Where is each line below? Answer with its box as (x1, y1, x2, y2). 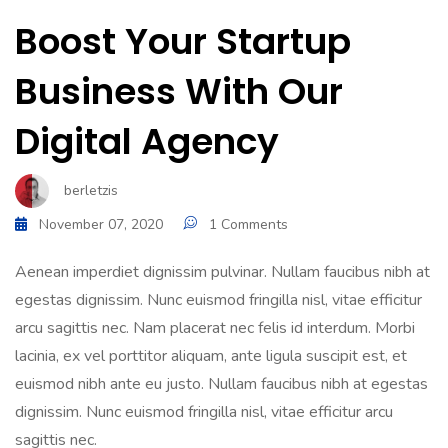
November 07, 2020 (39, 215, 163, 234)
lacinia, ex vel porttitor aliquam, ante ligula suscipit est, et (15, 345, 407, 367)
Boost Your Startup (15, 16, 351, 67)
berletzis (64, 181, 118, 200)
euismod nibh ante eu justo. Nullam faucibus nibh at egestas (15, 373, 428, 395)
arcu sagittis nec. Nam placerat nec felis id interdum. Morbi (15, 317, 415, 339)
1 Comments (209, 215, 288, 234)
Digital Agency (15, 116, 279, 167)
